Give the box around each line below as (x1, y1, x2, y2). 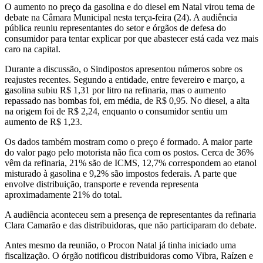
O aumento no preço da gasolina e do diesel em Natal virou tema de (5, 1, 255, 12)
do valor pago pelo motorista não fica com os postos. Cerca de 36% (5, 147, 254, 157)
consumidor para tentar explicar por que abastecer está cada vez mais (5, 33, 258, 43)
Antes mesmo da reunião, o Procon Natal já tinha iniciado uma (5, 240, 236, 250)
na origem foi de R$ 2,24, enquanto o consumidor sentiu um (5, 106, 227, 116)
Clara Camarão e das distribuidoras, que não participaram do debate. (5, 220, 257, 230)
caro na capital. (5, 43, 60, 54)
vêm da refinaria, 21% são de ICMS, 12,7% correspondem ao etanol (5, 157, 257, 168)
